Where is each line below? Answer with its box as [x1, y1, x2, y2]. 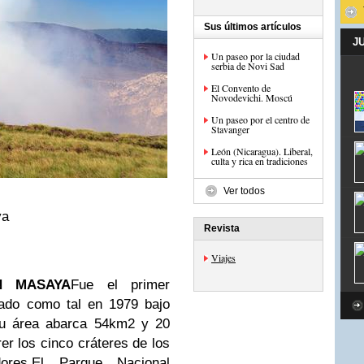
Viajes [211, 251, 236, 264]
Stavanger [211, 123, 249, 136]
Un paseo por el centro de [211, 113, 310, 126]
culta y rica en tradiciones [211, 154, 308, 167]
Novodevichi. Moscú [211, 91, 292, 104]
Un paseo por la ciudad [211, 50, 300, 63]
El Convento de [211, 81, 271, 94]
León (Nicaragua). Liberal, [211, 145, 313, 158]
